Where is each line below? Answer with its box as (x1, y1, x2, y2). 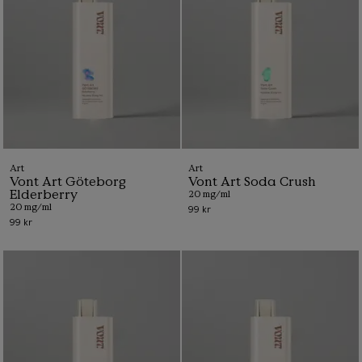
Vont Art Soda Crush (188, 172, 316, 189)
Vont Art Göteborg (10, 172, 126, 189)
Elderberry (10, 185, 78, 202)
